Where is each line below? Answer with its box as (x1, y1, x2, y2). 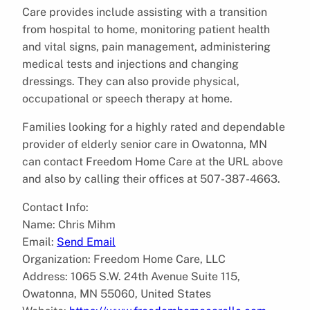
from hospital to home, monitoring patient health (22, 22, 270, 36)
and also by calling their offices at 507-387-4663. (22, 172, 280, 185)
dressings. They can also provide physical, (22, 74, 239, 88)
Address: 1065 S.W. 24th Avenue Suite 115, (22, 269, 240, 283)
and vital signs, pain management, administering (22, 39, 271, 53)
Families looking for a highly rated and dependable (22, 120, 285, 134)
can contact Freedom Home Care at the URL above (22, 154, 283, 168)
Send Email (57, 235, 116, 248)
